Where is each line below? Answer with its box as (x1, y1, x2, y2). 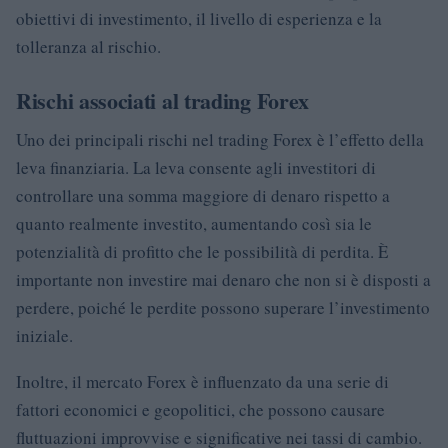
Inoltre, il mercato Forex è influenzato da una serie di (16, 369, 389, 393)
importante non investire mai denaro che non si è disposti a (16, 267, 431, 291)
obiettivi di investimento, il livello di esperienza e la (16, 6, 382, 30)
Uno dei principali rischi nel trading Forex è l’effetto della (16, 127, 424, 151)
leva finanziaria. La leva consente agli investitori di (16, 155, 376, 179)
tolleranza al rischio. (16, 34, 161, 58)
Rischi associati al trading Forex (16, 83, 310, 117)
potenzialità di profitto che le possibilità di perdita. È (16, 239, 388, 263)
